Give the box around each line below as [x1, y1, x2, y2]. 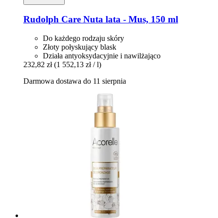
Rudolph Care [23, 14, 81, 25]
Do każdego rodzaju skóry [43, 34, 124, 42]
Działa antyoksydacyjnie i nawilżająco [43, 51, 161, 60]
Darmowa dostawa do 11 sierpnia [23, 76, 126, 85]
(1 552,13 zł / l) [54, 60, 101, 69]
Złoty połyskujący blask [43, 42, 116, 51]
